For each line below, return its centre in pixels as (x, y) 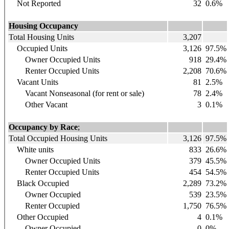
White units (31, 149)
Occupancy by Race (43, 127)
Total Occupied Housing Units (58, 138)
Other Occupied (39, 217)
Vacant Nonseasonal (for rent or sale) (76, 93)
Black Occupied (39, 183)
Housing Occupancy (43, 26)
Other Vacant (38, 104)
